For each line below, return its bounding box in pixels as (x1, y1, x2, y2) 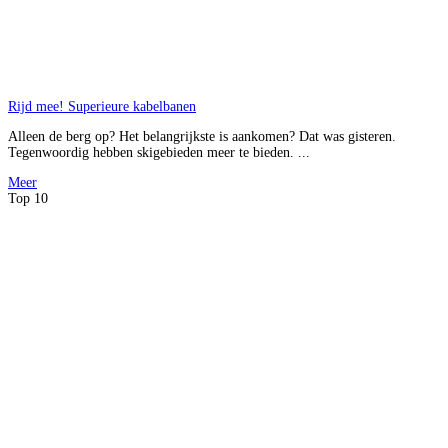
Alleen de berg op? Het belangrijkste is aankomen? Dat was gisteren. (8, 129, 396, 145)
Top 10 (8, 191, 48, 207)
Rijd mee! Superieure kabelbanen (8, 99, 196, 115)
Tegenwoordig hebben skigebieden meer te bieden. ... (8, 145, 310, 161)
